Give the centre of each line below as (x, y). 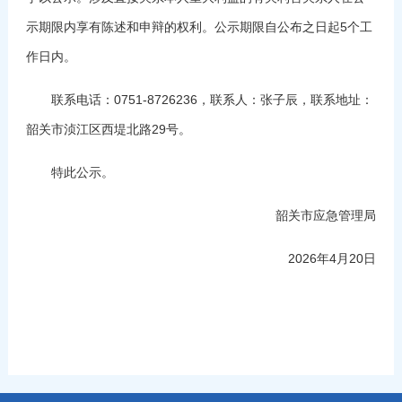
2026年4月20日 (332, 258)
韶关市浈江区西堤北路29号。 (108, 129)
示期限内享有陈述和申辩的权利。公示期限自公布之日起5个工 (199, 26)
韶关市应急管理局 (326, 215)
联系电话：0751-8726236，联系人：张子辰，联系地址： (199, 99)
